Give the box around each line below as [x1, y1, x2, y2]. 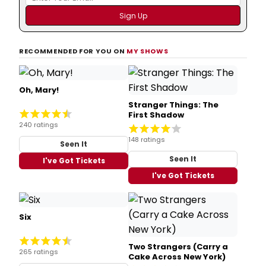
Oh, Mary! [19, 84, 59, 96]
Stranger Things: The [128, 99, 218, 110]
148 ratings [128, 134, 165, 144]
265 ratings [19, 247, 58, 257]
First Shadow [128, 109, 184, 121]
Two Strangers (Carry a [128, 240, 228, 252]
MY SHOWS [126, 46, 169, 56]
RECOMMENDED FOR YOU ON [19, 46, 127, 56]
